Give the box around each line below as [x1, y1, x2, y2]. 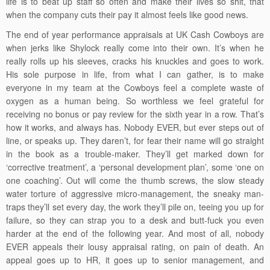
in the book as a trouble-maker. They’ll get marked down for [6, 148, 264, 160]
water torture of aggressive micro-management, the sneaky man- [6, 187, 264, 199]
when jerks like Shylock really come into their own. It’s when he [6, 42, 264, 54]
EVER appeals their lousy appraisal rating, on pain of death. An [6, 240, 264, 253]
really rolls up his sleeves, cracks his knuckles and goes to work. [6, 55, 264, 67]
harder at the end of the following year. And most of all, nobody [6, 227, 264, 239]
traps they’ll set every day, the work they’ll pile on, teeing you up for [6, 201, 264, 213]
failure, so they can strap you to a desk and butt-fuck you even [6, 214, 264, 226]
